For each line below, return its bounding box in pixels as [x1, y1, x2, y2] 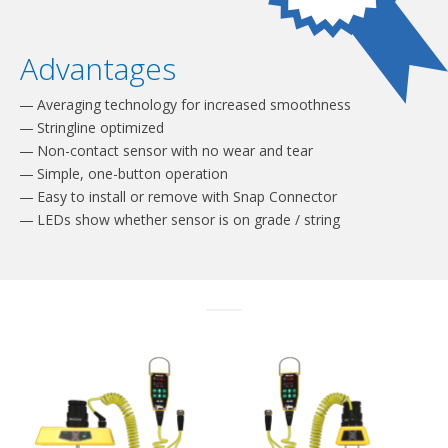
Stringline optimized [33, 117, 164, 137]
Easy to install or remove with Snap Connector [33, 186, 337, 206]
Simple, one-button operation [33, 163, 228, 183]
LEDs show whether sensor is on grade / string [33, 209, 340, 229]
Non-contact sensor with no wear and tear [33, 140, 313, 160]
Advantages [20, 47, 176, 89]
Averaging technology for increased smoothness [33, 94, 351, 114]
